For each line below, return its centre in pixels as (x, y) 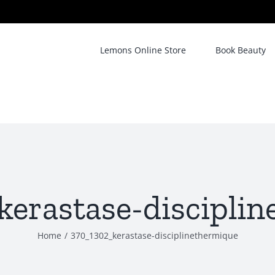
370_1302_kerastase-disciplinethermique (154, 235)
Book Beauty (241, 50)
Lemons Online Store (143, 50)
